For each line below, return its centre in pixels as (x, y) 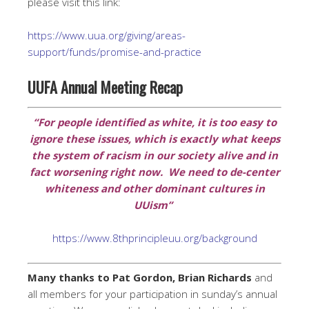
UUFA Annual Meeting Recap (107, 87)
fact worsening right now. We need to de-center (154, 171)
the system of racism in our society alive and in (154, 155)
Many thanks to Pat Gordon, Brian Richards (140, 277)
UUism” (154, 205)
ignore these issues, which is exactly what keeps (154, 138)
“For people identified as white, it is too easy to (154, 122)
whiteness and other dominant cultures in (154, 188)
